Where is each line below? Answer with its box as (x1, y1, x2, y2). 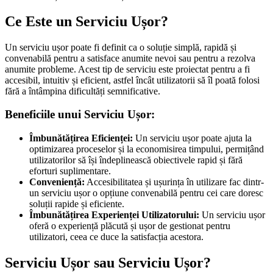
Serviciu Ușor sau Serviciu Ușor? (5, 255, 211, 271)
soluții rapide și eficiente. (29, 199, 124, 210)
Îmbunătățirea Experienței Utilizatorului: (29, 210, 199, 221)
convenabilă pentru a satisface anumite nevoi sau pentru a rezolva (5, 52, 255, 63)
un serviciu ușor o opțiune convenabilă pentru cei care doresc (29, 188, 263, 199)
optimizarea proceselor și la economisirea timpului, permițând (29, 144, 264, 155)
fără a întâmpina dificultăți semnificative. (5, 85, 160, 96)
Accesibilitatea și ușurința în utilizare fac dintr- (85, 177, 264, 188)
